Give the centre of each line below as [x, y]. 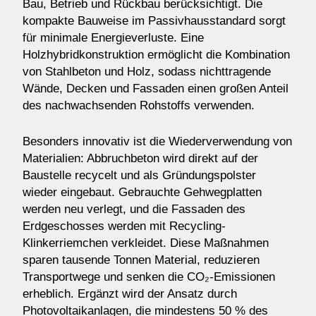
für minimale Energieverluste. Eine [113, 38]
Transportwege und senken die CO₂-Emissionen [149, 276]
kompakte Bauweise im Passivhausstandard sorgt [154, 21]
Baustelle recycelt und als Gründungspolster [139, 175]
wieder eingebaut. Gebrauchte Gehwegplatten [142, 192]
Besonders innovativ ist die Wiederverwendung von [157, 141]
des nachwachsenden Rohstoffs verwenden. [139, 106]
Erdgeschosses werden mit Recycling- [124, 226]
